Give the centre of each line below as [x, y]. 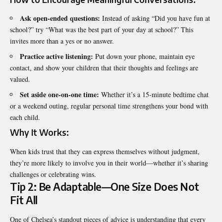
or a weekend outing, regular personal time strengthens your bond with [109, 106]
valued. [20, 79]
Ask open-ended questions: [60, 18]
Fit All [24, 200]
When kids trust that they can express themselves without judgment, [105, 151]
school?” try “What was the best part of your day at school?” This [102, 30]
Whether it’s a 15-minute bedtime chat [154, 95]
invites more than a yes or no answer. [62, 41]
